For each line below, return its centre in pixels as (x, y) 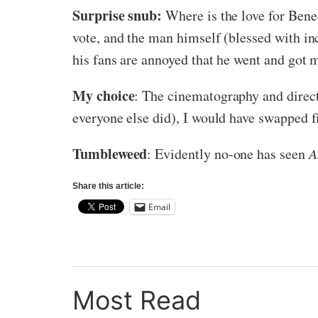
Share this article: (108, 186)
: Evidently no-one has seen (228, 153)
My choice (104, 95)
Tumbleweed (110, 153)
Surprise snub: (117, 15)
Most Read (137, 300)
